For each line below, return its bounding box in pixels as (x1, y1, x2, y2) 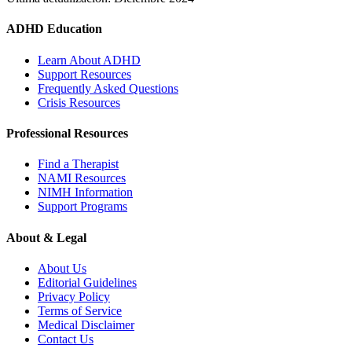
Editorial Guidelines (38, 275, 137, 289)
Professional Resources (6, 126, 128, 140)
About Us (38, 261, 86, 275)
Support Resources (38, 67, 131, 81)
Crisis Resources (38, 95, 120, 109)
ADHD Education (6, 22, 102, 36)
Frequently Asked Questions (38, 81, 178, 95)
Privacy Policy (38, 289, 110, 303)
